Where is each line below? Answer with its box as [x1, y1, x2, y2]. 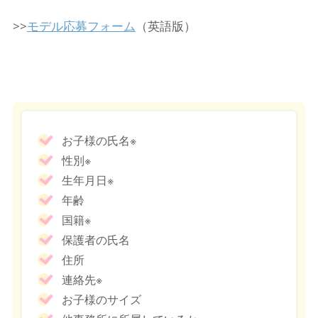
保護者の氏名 [61, 231, 130, 248]
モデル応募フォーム [26, 18, 136, 35]
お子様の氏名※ [61, 132, 136, 148]
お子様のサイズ [61, 291, 141, 307]
